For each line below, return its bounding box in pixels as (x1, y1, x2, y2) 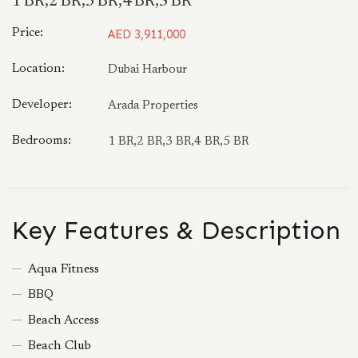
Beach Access (28, 314, 99, 327)
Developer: (12, 98, 72, 111)
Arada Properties (108, 100, 198, 112)
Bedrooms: (12, 134, 71, 147)
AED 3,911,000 (108, 27, 185, 42)
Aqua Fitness (28, 263, 99, 276)
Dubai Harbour (108, 64, 187, 76)
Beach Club (28, 340, 91, 352)
